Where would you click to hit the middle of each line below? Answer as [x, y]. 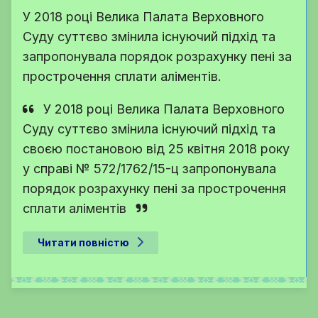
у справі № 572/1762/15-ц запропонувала [149, 169]
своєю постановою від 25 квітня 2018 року [156, 149]
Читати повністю [83, 243]
